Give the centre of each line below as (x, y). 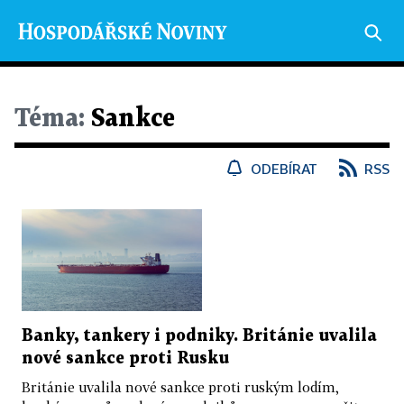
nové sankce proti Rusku (125, 358)
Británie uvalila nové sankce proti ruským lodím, (180, 386)
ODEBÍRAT (284, 169)
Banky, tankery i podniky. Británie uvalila (199, 335)
